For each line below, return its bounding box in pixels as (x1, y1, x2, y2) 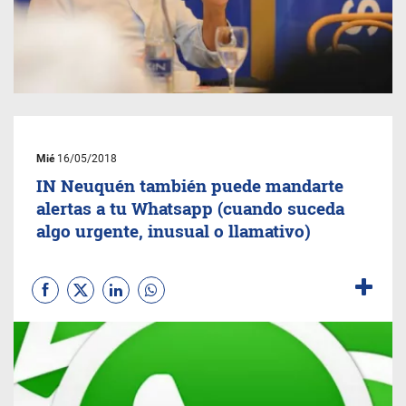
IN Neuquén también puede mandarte (36, 174, 343, 197)
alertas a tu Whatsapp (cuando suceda (36, 197, 344, 219)
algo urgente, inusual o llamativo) (36, 219, 311, 242)
